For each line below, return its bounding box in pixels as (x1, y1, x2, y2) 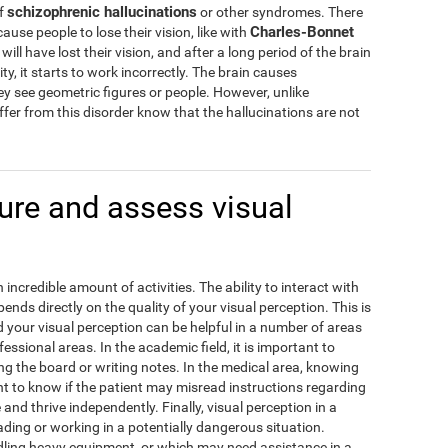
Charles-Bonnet (250, 23, 354, 42)
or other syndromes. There (197, 4, 363, 21)
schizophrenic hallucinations (7, 3, 197, 22)
